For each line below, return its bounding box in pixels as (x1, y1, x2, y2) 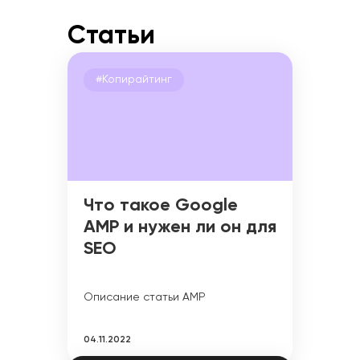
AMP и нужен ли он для (84, 219, 276, 237)
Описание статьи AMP (84, 292, 206, 304)
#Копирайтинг (96, 74, 172, 86)
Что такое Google (84, 197, 238, 215)
